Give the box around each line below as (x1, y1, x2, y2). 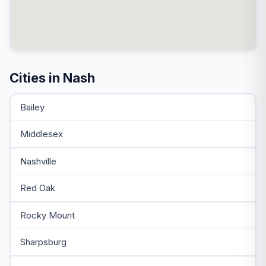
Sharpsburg (20, 236, 66, 248)
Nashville (20, 155, 56, 167)
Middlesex (20, 128, 63, 140)
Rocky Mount (20, 209, 75, 221)
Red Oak (20, 182, 55, 194)
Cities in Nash (9, 70, 95, 85)
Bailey (20, 101, 45, 113)
